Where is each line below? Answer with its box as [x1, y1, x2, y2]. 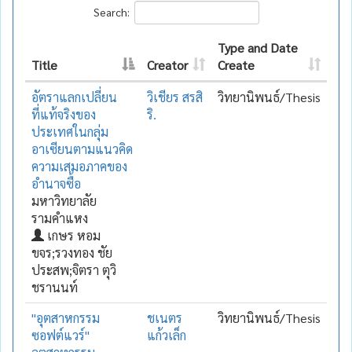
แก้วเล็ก [147, 326, 186, 343]
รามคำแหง [31, 209, 88, 226]
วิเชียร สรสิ [147, 88, 203, 105]
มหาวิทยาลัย [31, 192, 97, 209]
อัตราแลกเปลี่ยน [31, 88, 117, 105]
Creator [147, 56, 188, 73]
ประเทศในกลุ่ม [31, 123, 108, 140]
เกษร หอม [44, 226, 101, 244]
